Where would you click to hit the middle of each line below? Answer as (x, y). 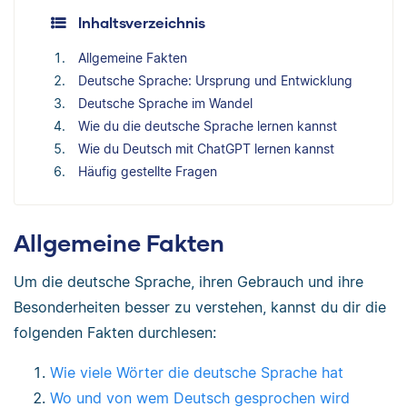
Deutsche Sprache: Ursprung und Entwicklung (215, 80)
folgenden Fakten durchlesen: (115, 332)
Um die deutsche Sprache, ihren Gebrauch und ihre (189, 281)
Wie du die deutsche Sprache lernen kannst (208, 126)
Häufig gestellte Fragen (148, 171)
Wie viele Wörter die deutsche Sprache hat (197, 372)
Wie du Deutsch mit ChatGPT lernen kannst (206, 149)
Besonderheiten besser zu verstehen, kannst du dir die (200, 307)
